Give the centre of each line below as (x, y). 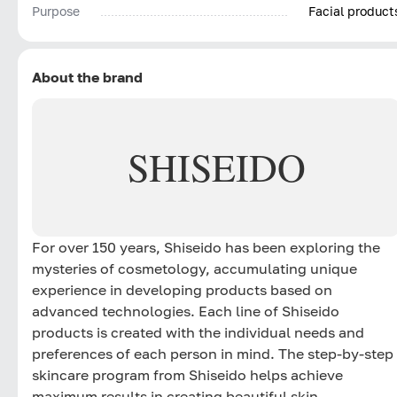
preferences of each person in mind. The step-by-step (213, 353)
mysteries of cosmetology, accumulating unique (195, 268)
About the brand (87, 77)
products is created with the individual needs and (198, 332)
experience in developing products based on (182, 289)
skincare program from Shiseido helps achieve (187, 374)
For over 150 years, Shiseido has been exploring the (206, 247)
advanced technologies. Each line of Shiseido (186, 311)
